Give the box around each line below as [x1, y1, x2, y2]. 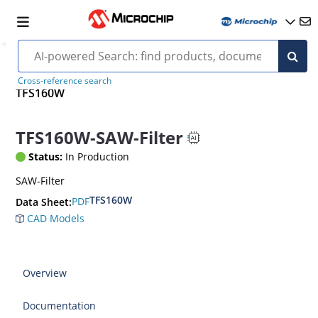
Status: [28, 149, 63, 163]
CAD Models [24, 211, 85, 225]
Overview [23, 265, 67, 280]
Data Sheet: [16, 194, 72, 209]
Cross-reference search [17, 75, 111, 87]
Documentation [23, 298, 97, 312]
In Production [62, 149, 130, 163]
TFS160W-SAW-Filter [16, 126, 184, 150]
